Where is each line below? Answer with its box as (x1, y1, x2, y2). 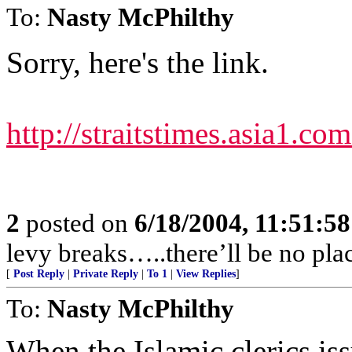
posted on (20, 208, 134, 237)
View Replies (176, 268, 236, 280)
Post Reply (13, 268, 64, 280)
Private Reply (73, 268, 138, 280)
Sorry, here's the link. (6, 46, 269, 79)
